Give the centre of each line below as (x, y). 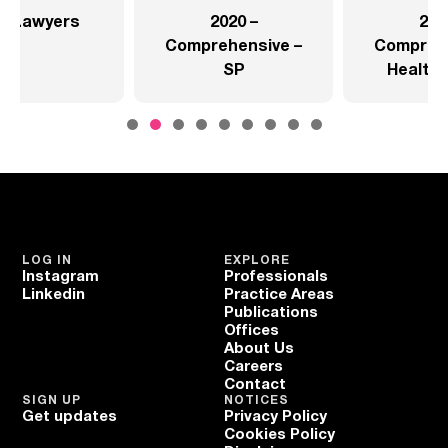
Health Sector (339, 71)
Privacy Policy (275, 416)
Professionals (276, 276)
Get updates (70, 416)
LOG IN (47, 260)
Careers (253, 366)
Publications (271, 312)
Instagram (61, 276)
